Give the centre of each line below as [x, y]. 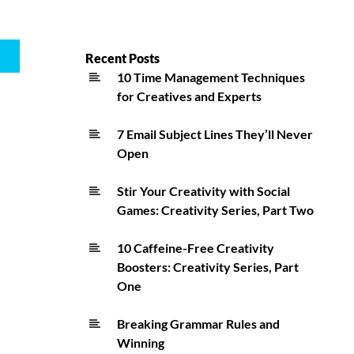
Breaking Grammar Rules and [198, 324]
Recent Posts [122, 58]
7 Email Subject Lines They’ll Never [215, 134]
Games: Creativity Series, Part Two [215, 210]
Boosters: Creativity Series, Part [208, 267]
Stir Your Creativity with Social [203, 191]
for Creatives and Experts [189, 96]
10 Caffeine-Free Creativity [196, 248]
